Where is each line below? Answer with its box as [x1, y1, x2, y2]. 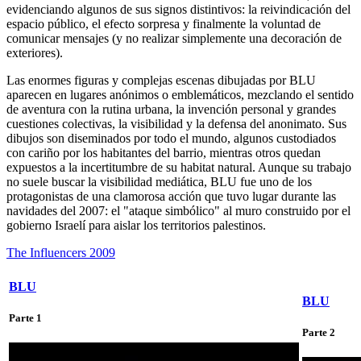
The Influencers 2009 [6, 245, 115, 259]
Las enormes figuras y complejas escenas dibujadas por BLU [6, 73, 316, 87]
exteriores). [6, 45, 63, 60]
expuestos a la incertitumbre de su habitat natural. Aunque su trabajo [6, 160, 351, 174]
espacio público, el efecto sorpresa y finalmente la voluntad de [6, 16, 321, 31]
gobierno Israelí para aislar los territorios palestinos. [6, 218, 266, 232]
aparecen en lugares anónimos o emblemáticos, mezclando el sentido [6, 87, 354, 102]
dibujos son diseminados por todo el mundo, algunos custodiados [6, 131, 336, 145]
